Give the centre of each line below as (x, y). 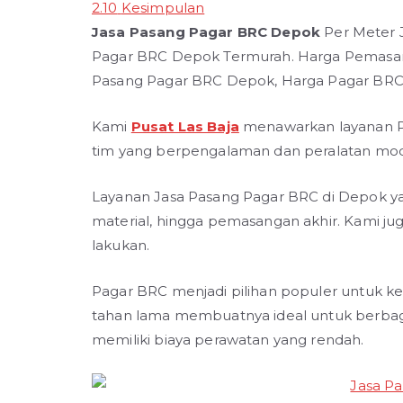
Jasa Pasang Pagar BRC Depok (208, 31)
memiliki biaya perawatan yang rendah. (228, 339)
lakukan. (121, 245)
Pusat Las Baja (185, 126)
